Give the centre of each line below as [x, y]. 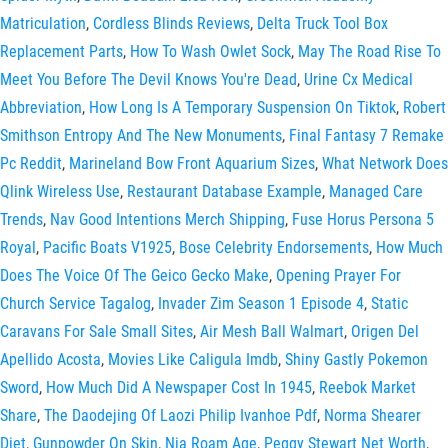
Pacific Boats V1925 [107, 247]
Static [389, 303]
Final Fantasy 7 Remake [366, 135]
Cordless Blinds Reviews [171, 23]
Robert [424, 107]
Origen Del [385, 331]
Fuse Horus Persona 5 [363, 219]
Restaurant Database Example [224, 191]
